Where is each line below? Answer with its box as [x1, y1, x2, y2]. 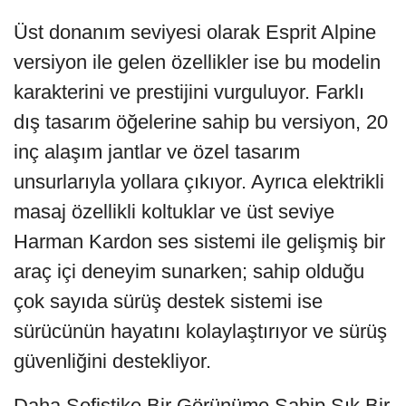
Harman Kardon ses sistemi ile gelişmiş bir [14, 229, 385, 253]
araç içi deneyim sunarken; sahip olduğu [14, 259, 364, 283]
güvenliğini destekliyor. [14, 349, 211, 372]
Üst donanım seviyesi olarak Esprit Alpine [14, 20, 376, 43]
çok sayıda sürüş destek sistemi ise [14, 289, 323, 313]
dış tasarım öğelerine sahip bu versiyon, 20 [14, 110, 388, 133]
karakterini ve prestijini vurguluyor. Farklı [14, 80, 364, 103]
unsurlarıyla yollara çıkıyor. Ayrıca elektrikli [14, 169, 384, 193]
